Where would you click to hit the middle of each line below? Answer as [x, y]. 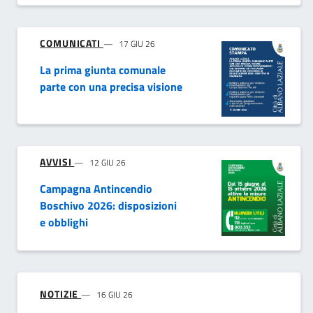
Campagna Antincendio [96, 189]
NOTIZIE [61, 294]
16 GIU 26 [115, 295]
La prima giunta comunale [103, 70]
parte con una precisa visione [111, 86]
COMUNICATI [72, 43]
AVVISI [57, 162]
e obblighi [64, 223]
